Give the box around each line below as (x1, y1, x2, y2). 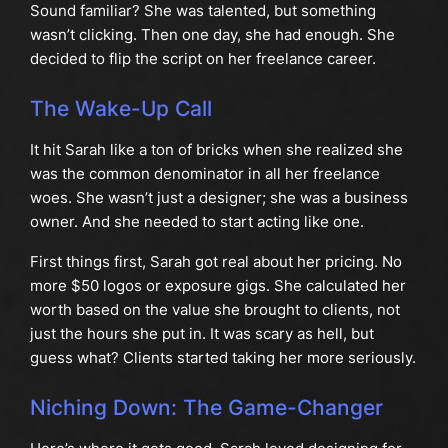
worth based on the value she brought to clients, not (29, 300, 400, 320)
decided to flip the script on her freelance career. (29, 49, 376, 69)
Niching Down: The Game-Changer (29, 395, 383, 421)
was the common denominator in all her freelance (29, 163, 380, 183)
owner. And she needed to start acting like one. (29, 211, 364, 231)
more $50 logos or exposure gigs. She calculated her (29, 276, 406, 296)
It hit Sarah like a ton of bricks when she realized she (29, 139, 403, 159)
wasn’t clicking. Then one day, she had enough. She (29, 25, 395, 45)
